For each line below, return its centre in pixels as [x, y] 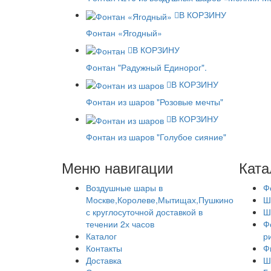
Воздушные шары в [124, 187]
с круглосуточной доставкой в [144, 211]
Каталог [101, 236]
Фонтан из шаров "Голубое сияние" [156, 136]
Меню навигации [117, 167]
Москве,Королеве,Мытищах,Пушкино [160, 199]
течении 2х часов [120, 224]
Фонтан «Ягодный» [124, 32]
